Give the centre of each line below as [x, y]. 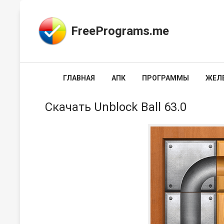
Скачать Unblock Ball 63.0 [116, 107]
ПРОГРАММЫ [165, 78]
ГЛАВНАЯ [79, 78]
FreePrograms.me [120, 31]
